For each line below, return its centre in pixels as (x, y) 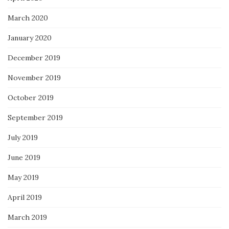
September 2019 (35, 117)
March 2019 (27, 217)
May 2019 (23, 177)
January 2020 (30, 38)
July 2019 (23, 137)
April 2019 (25, 197)
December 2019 (34, 58)
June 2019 (24, 157)
